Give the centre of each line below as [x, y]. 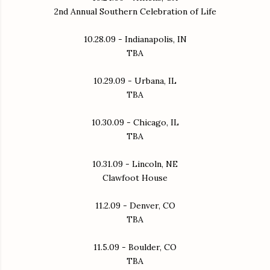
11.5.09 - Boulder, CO [135, 247]
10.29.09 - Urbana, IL [135, 80]
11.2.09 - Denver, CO [135, 205]
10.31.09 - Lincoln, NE [135, 164]
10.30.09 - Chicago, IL [135, 122]
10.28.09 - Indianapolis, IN [135, 39]
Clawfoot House [135, 177]
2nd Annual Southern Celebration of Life [135, 11]
